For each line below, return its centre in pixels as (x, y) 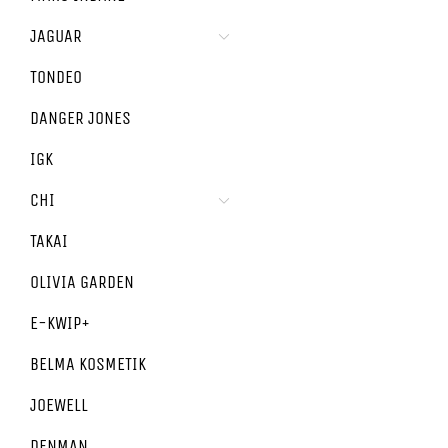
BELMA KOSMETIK (88, 364)
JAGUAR (56, 36)
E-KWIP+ (60, 323)
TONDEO (56, 77)
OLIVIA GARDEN (82, 282)
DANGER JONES (80, 118)
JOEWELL (59, 405)
